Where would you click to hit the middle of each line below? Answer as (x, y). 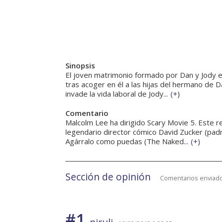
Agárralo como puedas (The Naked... (127, 141)
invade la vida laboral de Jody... (117, 94)
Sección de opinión (108, 177)
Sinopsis (80, 66)
